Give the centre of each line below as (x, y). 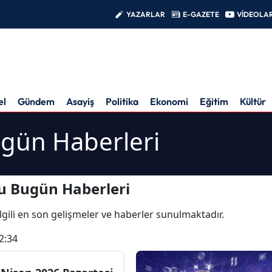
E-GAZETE (201, 14)
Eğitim (214, 101)
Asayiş (80, 101)
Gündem (36, 101)
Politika (122, 101)
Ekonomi (169, 101)
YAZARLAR (146, 14)
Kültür (253, 101)
